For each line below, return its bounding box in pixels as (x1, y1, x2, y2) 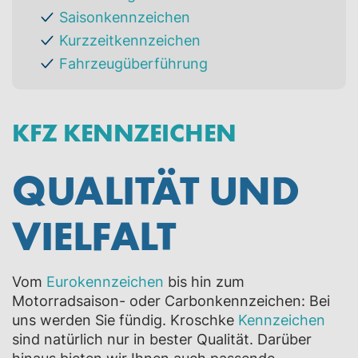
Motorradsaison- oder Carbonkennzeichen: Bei (12, 292, 330, 309)
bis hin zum (164, 272, 245, 290)
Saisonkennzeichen (59, 8, 190, 26)
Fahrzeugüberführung (59, 54, 208, 72)
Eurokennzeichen (46, 272, 164, 290)
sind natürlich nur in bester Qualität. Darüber (12, 330, 312, 348)
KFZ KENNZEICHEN (12, 114, 237, 148)
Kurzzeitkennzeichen (59, 31, 201, 49)
